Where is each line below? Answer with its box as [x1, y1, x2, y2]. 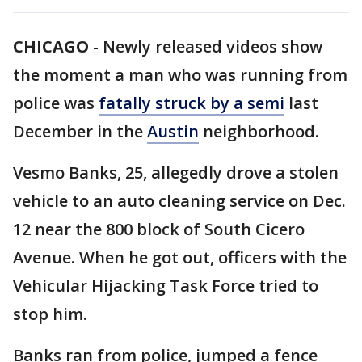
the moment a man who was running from [13, 64, 347, 86]
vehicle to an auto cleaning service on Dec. [13, 190, 346, 212]
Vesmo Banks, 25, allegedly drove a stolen [13, 162, 339, 183]
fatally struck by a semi [99, 92, 284, 114]
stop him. [13, 303, 87, 325]
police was [13, 92, 99, 114]
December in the [13, 120, 147, 142]
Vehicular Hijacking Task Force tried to [13, 275, 318, 297]
